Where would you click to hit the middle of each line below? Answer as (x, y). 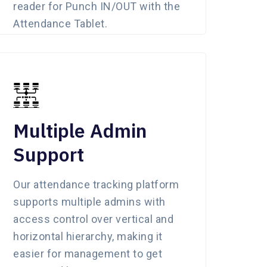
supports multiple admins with (89, 201)
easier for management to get (88, 253)
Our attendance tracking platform (96, 184)
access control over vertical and (93, 219)
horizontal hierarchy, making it (88, 236)
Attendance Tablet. (60, 23)
